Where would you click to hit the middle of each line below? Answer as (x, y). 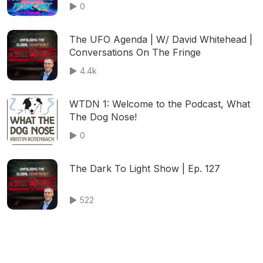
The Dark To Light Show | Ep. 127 (145, 168)
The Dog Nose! (103, 117)
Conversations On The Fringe (135, 52)
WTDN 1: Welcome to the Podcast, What (160, 104)
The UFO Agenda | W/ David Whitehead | (161, 39)
